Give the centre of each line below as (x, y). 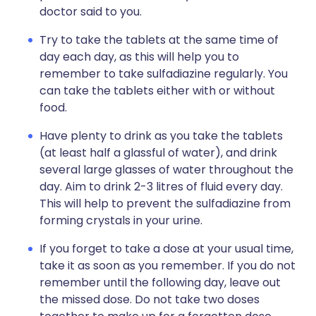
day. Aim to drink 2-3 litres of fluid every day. (161, 187)
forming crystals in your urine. (121, 220)
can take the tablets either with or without (157, 91)
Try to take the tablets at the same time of (159, 40)
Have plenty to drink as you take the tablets (161, 136)
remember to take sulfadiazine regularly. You (164, 74)
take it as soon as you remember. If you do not (168, 266)
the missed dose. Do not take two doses (150, 299)
